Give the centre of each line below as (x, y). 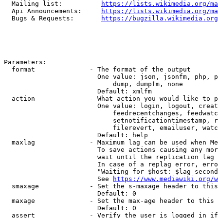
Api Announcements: (53, 11)
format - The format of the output (97, 69)
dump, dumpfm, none (93, 84)
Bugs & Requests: (53, 18)
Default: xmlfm (78, 91)
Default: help (76, 135)
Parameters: (25, 62)
